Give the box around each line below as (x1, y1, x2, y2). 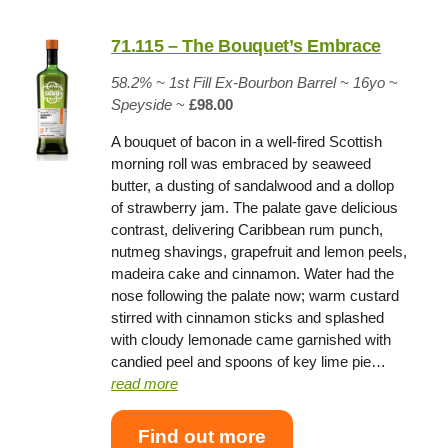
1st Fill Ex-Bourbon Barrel (169, 73, 337, 91)
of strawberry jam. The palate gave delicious (111, 198, 399, 216)
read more (111, 374, 179, 392)
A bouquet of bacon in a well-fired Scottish (111, 132, 383, 150)
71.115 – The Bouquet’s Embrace (111, 35, 382, 56)
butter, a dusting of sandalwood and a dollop (111, 176, 395, 194)
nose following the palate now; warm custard (111, 286, 400, 304)
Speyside (111, 95, 173, 113)
